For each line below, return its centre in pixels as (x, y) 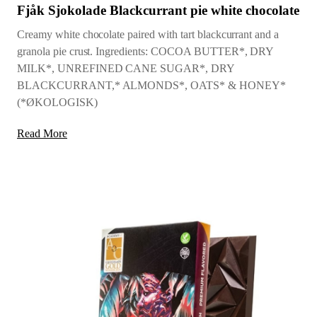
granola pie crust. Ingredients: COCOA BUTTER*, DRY (145, 51)
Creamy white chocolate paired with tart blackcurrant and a (148, 34)
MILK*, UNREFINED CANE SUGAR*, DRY (126, 68)
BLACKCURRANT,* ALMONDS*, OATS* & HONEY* (151, 85)
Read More (42, 133)
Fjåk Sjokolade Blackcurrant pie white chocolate (158, 10)
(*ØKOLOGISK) (57, 102)
